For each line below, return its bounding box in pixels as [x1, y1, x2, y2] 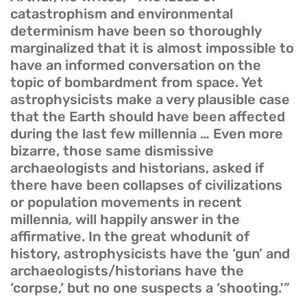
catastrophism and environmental [10, 5, 233, 23]
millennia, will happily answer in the [10, 211, 240, 228]
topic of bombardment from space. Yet [10, 74, 263, 91]
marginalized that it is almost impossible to [10, 40, 294, 57]
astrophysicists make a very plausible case [10, 91, 290, 108]
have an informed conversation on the [10, 57, 261, 74]
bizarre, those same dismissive [10, 143, 214, 160]
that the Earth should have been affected [10, 108, 285, 125]
